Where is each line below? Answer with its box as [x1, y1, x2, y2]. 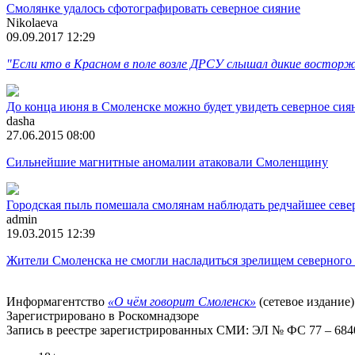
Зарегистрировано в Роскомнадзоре [6, 308, 199, 323]
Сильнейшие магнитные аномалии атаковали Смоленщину [6, 155, 328, 169]
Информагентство [6, 294, 108, 308]
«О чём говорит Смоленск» [108, 294, 256, 308]
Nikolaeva [6, 15, 58, 29]
